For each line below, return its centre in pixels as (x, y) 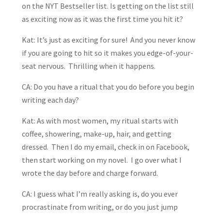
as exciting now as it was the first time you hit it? (102, 19)
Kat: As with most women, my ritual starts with (100, 121)
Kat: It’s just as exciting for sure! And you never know (108, 40)
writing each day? (50, 100)
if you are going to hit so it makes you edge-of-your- (107, 53)
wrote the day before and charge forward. (90, 173)
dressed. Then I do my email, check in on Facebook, (105, 147)
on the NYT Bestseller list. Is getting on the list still (108, 6)
